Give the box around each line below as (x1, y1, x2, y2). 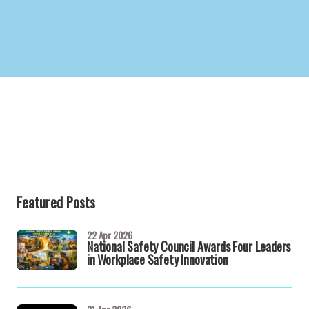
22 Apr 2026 (87, 228, 132, 242)
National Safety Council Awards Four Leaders (87, 237, 291, 255)
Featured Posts (17, 192, 95, 212)
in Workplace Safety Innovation (87, 250, 228, 268)
